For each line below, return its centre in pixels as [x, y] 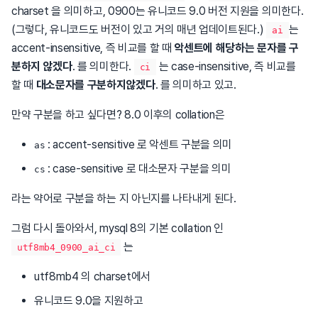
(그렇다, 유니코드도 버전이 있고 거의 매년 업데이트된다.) [139, 29]
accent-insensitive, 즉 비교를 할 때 [93, 48]
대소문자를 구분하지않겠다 [95, 84]
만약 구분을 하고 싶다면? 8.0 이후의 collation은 [118, 114]
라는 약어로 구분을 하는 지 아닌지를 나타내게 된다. [124, 198]
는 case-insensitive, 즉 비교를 [226, 66]
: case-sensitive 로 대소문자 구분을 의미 [138, 168]
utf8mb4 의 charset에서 [92, 276]
